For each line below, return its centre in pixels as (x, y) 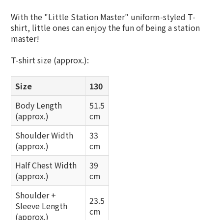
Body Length (39, 105)
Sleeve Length (41, 206)
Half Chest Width (46, 165)
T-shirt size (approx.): (50, 60)
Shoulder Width (44, 135)
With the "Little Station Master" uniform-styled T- (103, 17)
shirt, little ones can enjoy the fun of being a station (105, 27)
